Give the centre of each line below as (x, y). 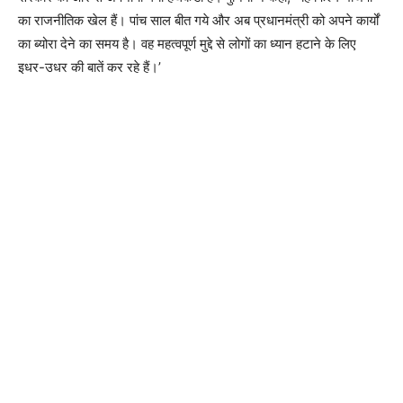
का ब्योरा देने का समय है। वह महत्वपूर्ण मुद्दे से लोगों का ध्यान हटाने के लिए (187, 43)
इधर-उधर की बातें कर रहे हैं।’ (90, 67)
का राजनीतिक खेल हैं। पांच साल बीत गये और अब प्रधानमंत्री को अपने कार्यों (198, 20)
